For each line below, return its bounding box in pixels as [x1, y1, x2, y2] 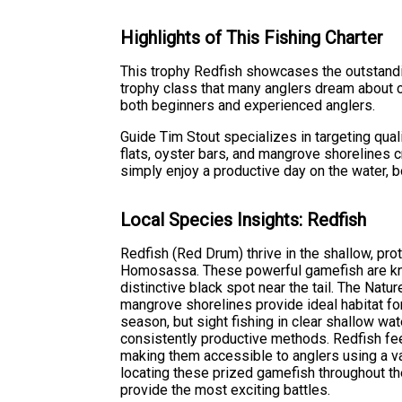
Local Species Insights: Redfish [120, 208, 367, 231]
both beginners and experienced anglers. [120, 97, 376, 115]
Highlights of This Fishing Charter [120, 26, 384, 48]
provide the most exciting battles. [120, 381, 331, 399]
